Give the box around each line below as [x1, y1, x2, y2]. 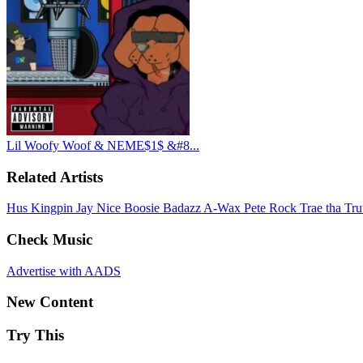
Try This [6, 327, 64, 344]
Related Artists [6, 168, 103, 186]
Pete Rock [244, 201, 300, 216]
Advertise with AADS [6, 263, 121, 278]
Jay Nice [76, 201, 124, 216]
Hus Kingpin [6, 201, 76, 216]
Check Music [6, 230, 92, 248]
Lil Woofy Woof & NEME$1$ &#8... [6, 138, 199, 152]
